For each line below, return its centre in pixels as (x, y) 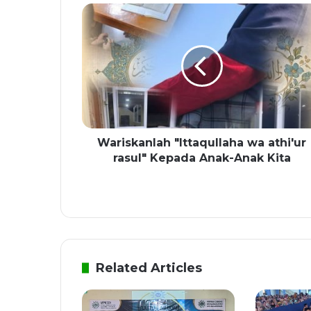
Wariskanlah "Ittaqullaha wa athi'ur (202, 143)
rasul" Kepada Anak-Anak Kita (202, 158)
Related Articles (149, 268)
